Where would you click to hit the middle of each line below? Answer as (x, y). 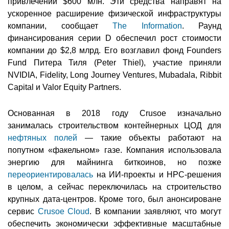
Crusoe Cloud (64, 212)
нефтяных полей (42, 138)
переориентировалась (50, 175)
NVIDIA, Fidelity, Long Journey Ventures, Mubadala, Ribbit (114, 75)
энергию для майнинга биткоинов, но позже (114, 163)
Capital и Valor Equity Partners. (64, 87)
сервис (23, 212)
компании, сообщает (60, 26)
